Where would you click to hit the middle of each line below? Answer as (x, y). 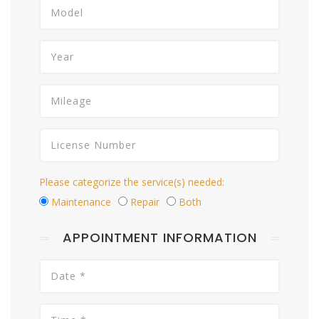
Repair (145, 202)
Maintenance (81, 202)
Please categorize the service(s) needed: (132, 182)
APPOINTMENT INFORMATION (159, 237)
